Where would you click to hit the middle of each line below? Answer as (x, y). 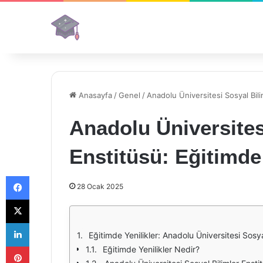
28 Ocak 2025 (100, 186)
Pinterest (45, 246)
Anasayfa (94, 95)
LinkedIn (44, 222)
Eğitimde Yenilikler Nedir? (151, 249)
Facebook (47, 176)
